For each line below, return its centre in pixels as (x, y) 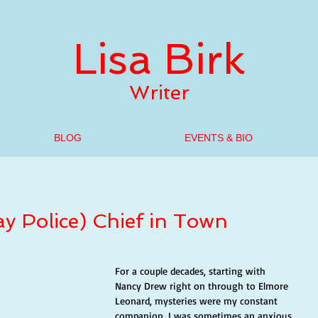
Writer (159, 93)
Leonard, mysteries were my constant (198, 301)
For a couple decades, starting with (192, 271)
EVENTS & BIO (219, 138)
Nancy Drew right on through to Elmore (203, 286)
